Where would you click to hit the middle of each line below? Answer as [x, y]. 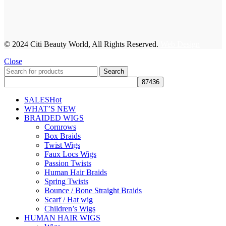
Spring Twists [66, 181]
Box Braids [63, 136]
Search [114, 71]
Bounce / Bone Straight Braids [93, 190]
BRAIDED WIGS [54, 118]
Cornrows [60, 127]
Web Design [180, 44]
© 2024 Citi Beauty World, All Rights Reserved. [82, 44]
